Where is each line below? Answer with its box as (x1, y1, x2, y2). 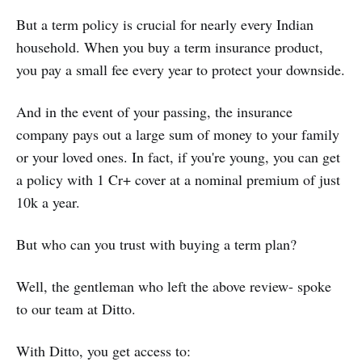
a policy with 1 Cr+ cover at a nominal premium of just (16, 170, 340, 190)
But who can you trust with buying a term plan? (16, 234, 297, 255)
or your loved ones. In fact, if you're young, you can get (16, 147, 340, 167)
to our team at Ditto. (16, 299, 136, 319)
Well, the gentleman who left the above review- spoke (16, 276, 331, 297)
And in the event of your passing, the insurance (16, 102, 293, 122)
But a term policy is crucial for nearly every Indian (16, 15, 314, 35)
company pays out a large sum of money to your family (16, 124, 339, 145)
